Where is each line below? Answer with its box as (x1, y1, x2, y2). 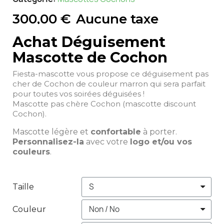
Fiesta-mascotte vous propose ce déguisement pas (12, 68, 208, 78)
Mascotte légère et (12, 126, 90, 136)
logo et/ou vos (130, 136, 192, 146)
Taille (12, 181, 34, 191)
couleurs (12, 146, 50, 156)
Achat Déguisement (12, 32, 165, 50)
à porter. (141, 126, 177, 136)
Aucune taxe (76, 10, 158, 27)
